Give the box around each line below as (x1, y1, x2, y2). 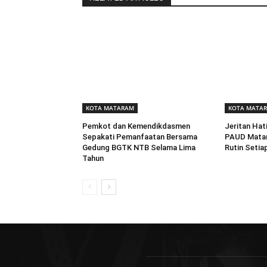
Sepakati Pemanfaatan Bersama (82, 132, 197, 141)
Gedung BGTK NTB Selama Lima (82, 142, 195, 152)
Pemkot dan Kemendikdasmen (82, 121, 190, 131)
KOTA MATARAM (86, 103, 134, 112)
